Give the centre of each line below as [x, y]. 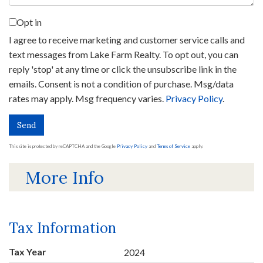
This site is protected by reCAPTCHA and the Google [63, 146]
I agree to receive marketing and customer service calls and [127, 40]
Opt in [29, 22]
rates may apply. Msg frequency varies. [87, 98]
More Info [65, 177]
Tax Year [28, 252]
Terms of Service [173, 146]
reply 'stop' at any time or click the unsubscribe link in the [123, 69]
